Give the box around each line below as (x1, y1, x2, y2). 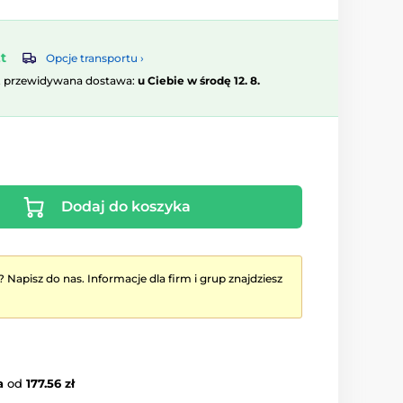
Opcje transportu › (46, 51, 144, 66)
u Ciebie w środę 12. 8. (138, 74, 260, 88)
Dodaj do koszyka (61, 198, 191, 216)
